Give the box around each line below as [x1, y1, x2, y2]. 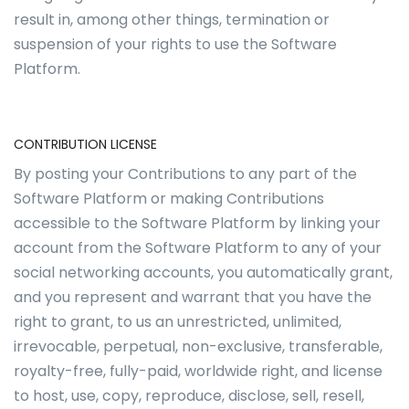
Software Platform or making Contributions [14, 188, 324, 209]
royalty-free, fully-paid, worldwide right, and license [14, 361, 383, 382]
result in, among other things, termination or [14, 9, 330, 30]
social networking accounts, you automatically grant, [14, 262, 393, 283]
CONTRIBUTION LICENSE [14, 135, 157, 153]
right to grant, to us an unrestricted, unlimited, [14, 311, 341, 332]
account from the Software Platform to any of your [14, 237, 382, 258]
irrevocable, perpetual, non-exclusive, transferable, [14, 336, 383, 357]
